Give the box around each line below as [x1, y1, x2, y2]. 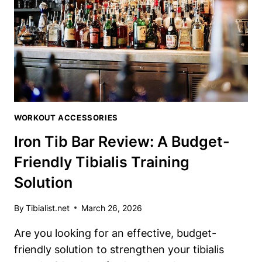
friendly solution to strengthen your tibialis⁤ [14, 243, 224, 256]
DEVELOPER [65, 28, 119, 39]
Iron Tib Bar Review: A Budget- [14, 132, 230, 150]
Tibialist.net [26, 202, 70, 213]
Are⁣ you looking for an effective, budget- [14, 226, 216, 239]
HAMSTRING [65, 15, 119, 25]
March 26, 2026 [81, 202, 143, 213]
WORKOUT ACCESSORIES [14, 113, 118, 122]
